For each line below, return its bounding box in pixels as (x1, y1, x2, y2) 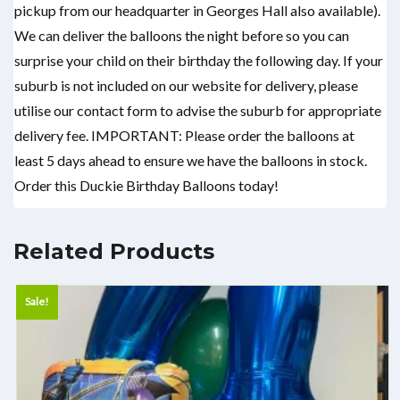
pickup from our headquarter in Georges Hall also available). (14, 2, 380, 20)
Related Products (13, 238, 214, 265)
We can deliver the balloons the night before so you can (14, 27, 349, 45)
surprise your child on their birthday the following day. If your (14, 52, 383, 70)
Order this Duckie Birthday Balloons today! (14, 177, 279, 195)
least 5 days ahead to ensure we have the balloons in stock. (14, 152, 367, 170)
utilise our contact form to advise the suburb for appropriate (14, 102, 381, 120)
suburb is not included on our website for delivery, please (14, 77, 358, 95)
